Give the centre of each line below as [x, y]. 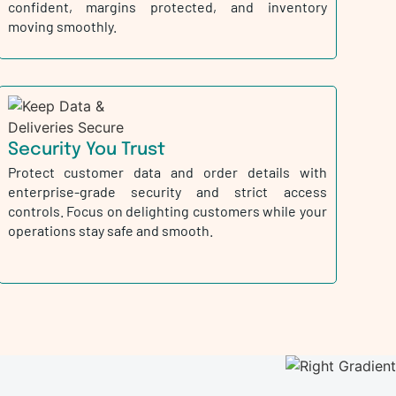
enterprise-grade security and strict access [167, 191]
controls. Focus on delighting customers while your [167, 210]
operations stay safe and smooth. [110, 230]
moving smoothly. [62, 27]
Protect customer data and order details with [167, 171]
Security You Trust [86, 149]
